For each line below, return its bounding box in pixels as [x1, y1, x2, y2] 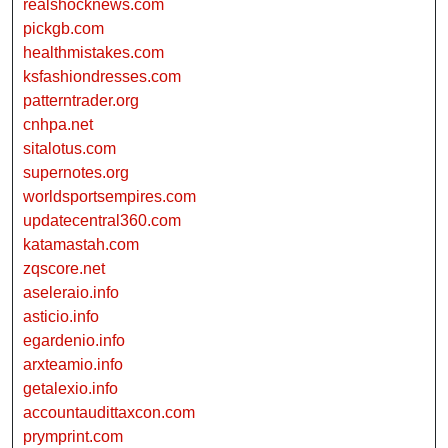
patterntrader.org [23, 91, 139, 109]
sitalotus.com [23, 139, 116, 157]
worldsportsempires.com [23, 187, 196, 205]
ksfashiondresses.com [23, 67, 181, 85]
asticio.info [23, 307, 99, 325]
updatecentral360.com [23, 211, 181, 229]
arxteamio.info [23, 355, 123, 373]
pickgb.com [23, 19, 104, 37]
